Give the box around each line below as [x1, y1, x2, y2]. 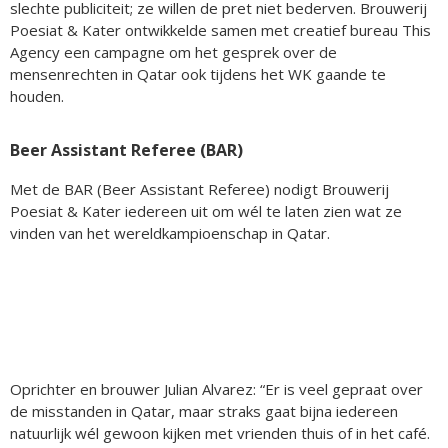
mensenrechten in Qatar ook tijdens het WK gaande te [10, 63, 386, 84]
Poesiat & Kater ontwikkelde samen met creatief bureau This [10, 19, 431, 40]
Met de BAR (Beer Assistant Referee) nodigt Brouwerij [10, 178, 389, 199]
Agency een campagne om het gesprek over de [10, 41, 337, 62]
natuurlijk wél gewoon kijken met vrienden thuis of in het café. [10, 422, 430, 443]
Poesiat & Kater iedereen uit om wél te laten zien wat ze [10, 200, 402, 221]
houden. [10, 85, 64, 106]
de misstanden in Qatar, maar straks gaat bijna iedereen [10, 400, 398, 421]
